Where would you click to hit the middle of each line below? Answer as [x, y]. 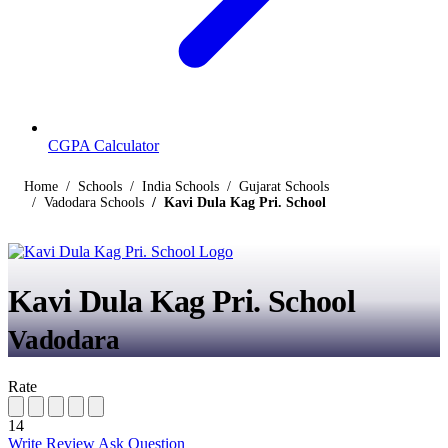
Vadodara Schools [94, 203]
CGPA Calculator [103, 146]
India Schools [180, 187]
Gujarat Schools [284, 187]
